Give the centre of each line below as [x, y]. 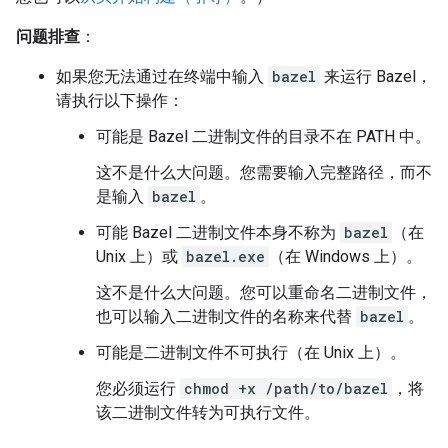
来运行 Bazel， [376, 76]
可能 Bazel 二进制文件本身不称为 [218, 232]
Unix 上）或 [139, 256]
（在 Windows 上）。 [345, 256]
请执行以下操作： [120, 100]
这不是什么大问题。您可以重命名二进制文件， [264, 292]
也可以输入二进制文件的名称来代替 [226, 316]
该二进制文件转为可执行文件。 [208, 412]
